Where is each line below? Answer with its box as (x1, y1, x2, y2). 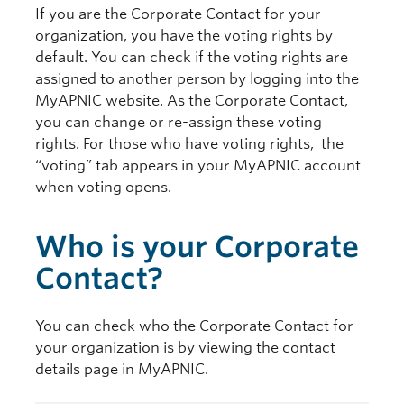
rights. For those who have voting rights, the (35, 135, 344, 152)
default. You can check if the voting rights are (35, 49, 348, 66)
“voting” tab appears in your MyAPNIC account (35, 157, 361, 174)
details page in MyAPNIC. (35, 361, 208, 378)
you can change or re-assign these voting (35, 114, 322, 131)
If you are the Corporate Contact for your (35, 5, 321, 23)
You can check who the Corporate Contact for (35, 317, 353, 335)
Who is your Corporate (35, 229, 359, 264)
